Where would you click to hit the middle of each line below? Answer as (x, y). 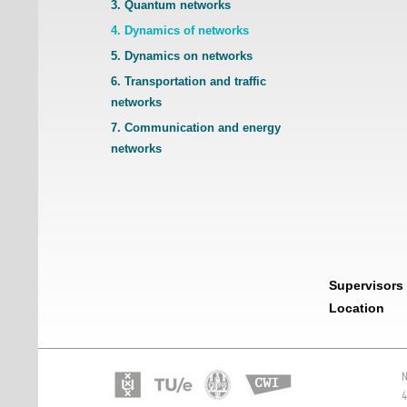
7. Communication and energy (196, 128)
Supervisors (366, 285)
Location (357, 308)
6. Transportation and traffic (189, 81)
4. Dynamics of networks (180, 30)
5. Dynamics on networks (182, 56)
